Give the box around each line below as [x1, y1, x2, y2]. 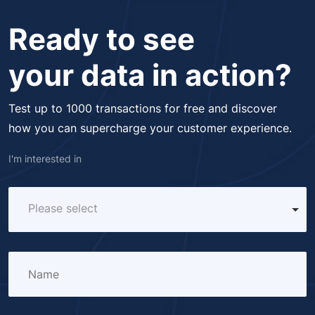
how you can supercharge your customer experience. [8, 121, 292, 135]
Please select [28, 201, 98, 215]
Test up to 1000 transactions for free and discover [8, 101, 277, 115]
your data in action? [8, 57, 292, 93]
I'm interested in [8, 153, 82, 165]
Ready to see [8, 21, 195, 57]
